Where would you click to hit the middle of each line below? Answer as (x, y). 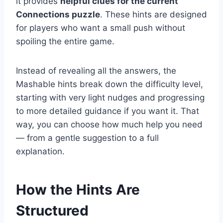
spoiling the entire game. (65, 42)
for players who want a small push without (101, 28)
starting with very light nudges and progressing (110, 98)
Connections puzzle (58, 15)
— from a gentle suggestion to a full (87, 138)
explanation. (40, 152)
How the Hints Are (78, 190)
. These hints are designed (154, 15)
